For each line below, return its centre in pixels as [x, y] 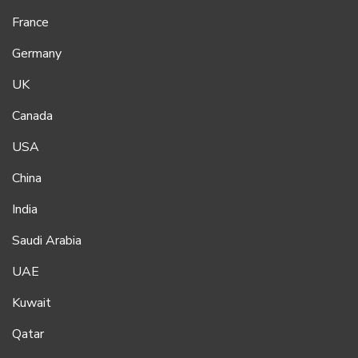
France [30, 23]
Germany [37, 54]
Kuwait [32, 303]
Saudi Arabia [47, 241]
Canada [32, 116]
